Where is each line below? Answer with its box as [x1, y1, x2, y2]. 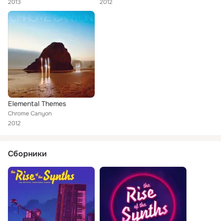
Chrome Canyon [8, 110, 52, 117]
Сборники [8, 148, 47, 159]
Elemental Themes [8, 99, 66, 108]
